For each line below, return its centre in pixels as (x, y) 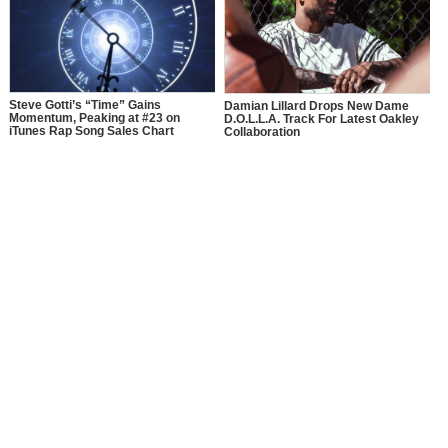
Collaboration (261, 131)
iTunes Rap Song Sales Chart (91, 131)
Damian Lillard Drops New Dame (316, 105)
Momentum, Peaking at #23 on (94, 118)
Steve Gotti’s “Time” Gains (84, 105)
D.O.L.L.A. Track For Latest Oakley (321, 118)
